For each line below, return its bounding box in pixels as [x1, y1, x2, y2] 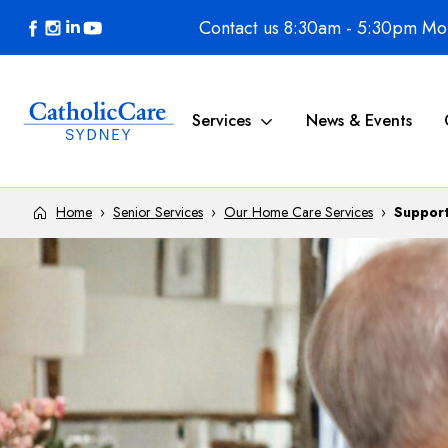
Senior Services [113, 202, 203, 223]
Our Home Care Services [224, 202, 373, 223]
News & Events [306, 109, 412, 133]
